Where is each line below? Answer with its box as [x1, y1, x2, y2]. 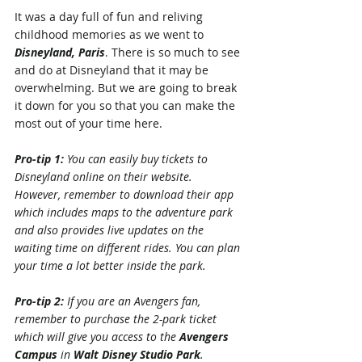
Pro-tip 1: [15, 150, 67, 166]
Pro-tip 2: [15, 293, 67, 309]
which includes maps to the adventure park [15, 204, 236, 220]
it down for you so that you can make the [15, 97, 238, 113]
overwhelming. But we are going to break [15, 79, 240, 95]
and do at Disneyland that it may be [15, 61, 212, 78]
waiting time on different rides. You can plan [15, 239, 243, 255]
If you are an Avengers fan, [67, 293, 204, 309]
